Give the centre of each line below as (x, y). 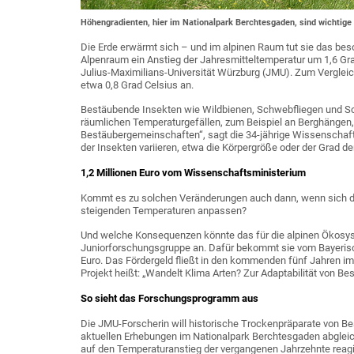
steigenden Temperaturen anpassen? (164, 210)
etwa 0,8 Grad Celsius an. (137, 85)
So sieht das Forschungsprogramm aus (169, 298)
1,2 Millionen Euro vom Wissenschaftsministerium (193, 172)
